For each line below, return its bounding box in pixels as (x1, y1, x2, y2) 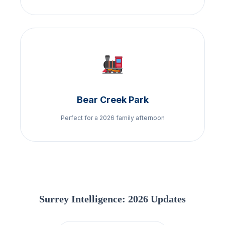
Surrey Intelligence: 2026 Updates (39, 193, 186, 204)
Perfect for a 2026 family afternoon (60, 114, 165, 122)
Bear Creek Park (76, 94, 149, 105)
